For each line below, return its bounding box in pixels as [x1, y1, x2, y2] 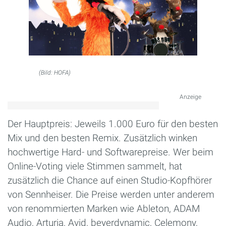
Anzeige [180, 93, 201, 101]
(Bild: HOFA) [38, 69, 71, 77]
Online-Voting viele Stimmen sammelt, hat [8, 160, 182, 173]
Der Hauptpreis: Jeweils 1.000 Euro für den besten [8, 118, 218, 130]
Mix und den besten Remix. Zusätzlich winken [8, 132, 197, 144]
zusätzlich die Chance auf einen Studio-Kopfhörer [8, 175, 212, 187]
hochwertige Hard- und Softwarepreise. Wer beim [8, 146, 213, 158]
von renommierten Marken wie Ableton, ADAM [8, 203, 200, 215]
